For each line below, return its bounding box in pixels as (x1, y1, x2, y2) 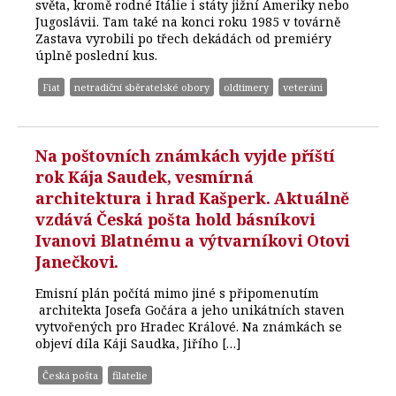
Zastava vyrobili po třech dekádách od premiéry (35, 30, 332, 48)
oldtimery (224, 80, 270, 95)
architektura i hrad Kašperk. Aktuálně (35, 187, 350, 209)
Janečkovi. (35, 251, 118, 273)
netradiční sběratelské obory (74, 80, 210, 95)
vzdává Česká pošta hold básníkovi (35, 209, 316, 231)
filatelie (112, 369, 148, 383)
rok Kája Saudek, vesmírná (35, 166, 254, 188)
